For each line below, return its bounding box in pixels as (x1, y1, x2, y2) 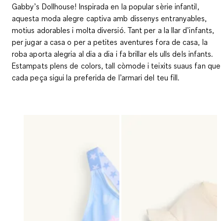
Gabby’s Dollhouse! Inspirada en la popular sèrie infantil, (12, 1, 199, 11)
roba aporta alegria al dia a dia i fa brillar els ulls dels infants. (12, 48, 213, 59)
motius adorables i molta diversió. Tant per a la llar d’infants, (12, 25, 215, 35)
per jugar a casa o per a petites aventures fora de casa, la (12, 37, 208, 47)
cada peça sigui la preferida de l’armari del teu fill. (12, 72, 180, 82)
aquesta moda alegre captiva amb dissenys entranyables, (12, 13, 207, 23)
